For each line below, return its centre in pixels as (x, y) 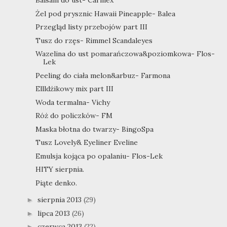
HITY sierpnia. (60, 169)
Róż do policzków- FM (74, 116)
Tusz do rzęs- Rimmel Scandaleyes (94, 40)
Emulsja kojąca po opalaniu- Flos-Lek (99, 156)
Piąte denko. (56, 183)
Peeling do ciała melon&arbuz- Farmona (103, 75)
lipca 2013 (54, 213)
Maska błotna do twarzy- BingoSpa (94, 129)
